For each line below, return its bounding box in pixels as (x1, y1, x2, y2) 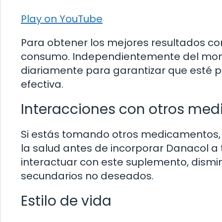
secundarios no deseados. (21, 169, 154, 183)
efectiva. (21, 77, 63, 92)
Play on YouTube (21, 12, 103, 26)
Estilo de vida (21, 191, 111, 211)
